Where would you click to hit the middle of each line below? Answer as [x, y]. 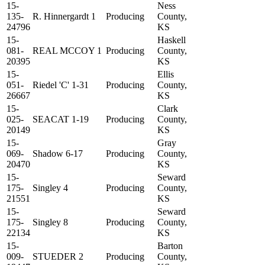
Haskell [172, 40]
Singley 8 [50, 222]
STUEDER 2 [58, 257]
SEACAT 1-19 [61, 119]
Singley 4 [50, 188]
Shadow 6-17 [58, 154]
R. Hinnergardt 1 [64, 17]
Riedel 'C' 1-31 [61, 85]
